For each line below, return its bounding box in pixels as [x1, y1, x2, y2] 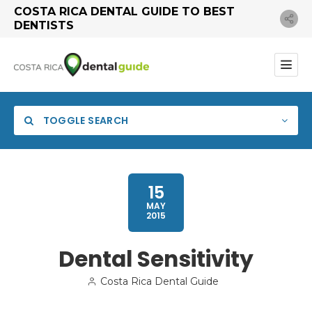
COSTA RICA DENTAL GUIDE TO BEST [14, 5, 235, 18]
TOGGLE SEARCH [40, 114, 129, 127]
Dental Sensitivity [58, 244, 253, 274]
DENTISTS [14, 19, 74, 32]
